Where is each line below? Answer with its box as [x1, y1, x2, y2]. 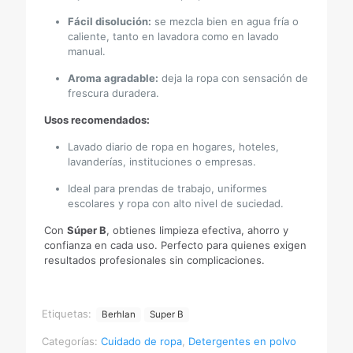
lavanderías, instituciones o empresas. [68, 155, 257, 168]
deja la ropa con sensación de [158, 72, 309, 84]
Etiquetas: [42, 307, 95, 320]
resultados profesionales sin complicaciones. [44, 254, 266, 266]
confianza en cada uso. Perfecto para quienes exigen [44, 239, 307, 251]
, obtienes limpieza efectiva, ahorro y [106, 224, 289, 236]
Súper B [67, 224, 107, 236]
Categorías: [42, 335, 101, 347]
